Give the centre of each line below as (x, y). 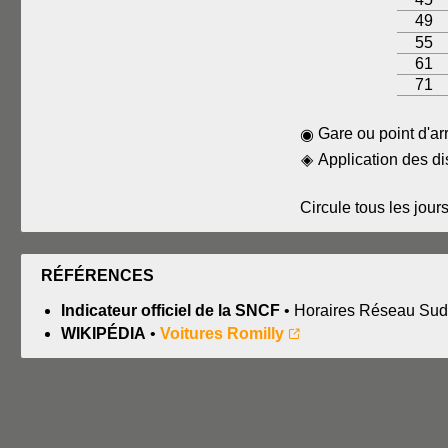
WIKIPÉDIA (103, 334)
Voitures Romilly (222, 334)
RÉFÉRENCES (97, 275)
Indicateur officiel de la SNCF (170, 311)
